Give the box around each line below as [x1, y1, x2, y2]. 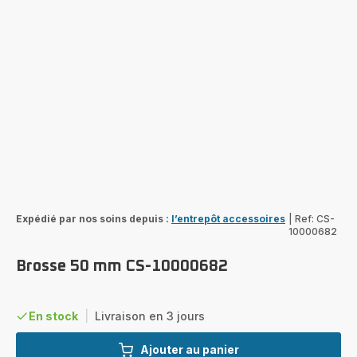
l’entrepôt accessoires [171, 212, 285, 225]
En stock [29, 308, 78, 323]
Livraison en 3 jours [95, 308, 205, 323]
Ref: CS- [295, 212, 335, 225]
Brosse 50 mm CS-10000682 [16, 257, 228, 274]
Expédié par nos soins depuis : [16, 212, 169, 225]
